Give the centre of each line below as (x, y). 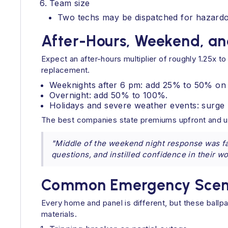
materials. (59, 214)
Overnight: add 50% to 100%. (109, 95)
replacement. (66, 70)
